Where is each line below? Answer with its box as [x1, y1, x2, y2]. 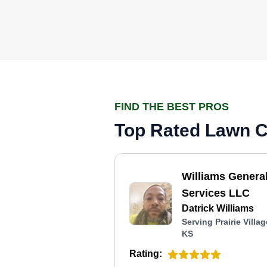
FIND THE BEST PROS [114, 101, 229, 113]
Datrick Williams [182, 203, 254, 213]
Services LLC [182, 187, 250, 199]
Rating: [129, 249, 162, 259]
